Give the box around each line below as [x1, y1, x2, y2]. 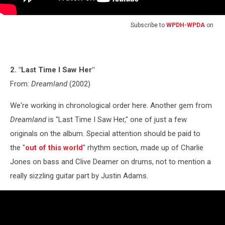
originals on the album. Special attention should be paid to [10, 129, 200, 139]
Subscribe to [131, 22, 166, 29]
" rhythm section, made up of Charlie [83, 143, 203, 153]
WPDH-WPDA [166, 22, 205, 29]
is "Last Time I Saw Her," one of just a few [46, 115, 187, 125]
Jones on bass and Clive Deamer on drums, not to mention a [10, 157, 211, 167]
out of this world [25, 143, 83, 153]
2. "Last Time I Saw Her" [10, 65, 94, 75]
